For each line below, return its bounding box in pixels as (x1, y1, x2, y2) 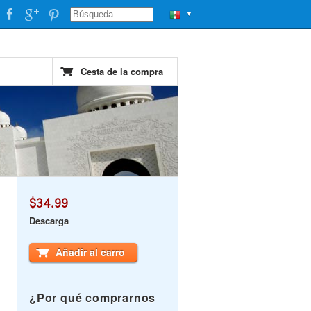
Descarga (29, 214, 69, 227)
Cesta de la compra (81, 65, 163, 78)
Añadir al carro (56, 245, 125, 259)
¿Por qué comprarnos (29, 289, 156, 305)
